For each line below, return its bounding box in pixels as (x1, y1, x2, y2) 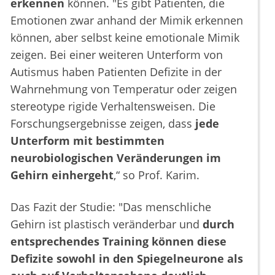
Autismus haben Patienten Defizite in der (10, 64, 222, 80)
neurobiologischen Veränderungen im (10, 150, 221, 166)
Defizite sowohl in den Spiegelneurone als (10, 251, 243, 266)
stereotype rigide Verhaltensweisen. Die (10, 99, 215, 114)
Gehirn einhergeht (10, 168, 114, 183)
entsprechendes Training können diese (10, 234, 227, 249)
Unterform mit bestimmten (10, 133, 165, 149)
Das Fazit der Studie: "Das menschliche (10, 199, 211, 215)
